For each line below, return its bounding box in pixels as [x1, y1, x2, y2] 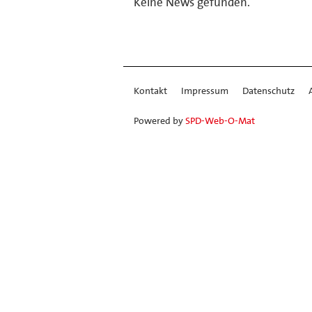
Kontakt [134, 84, 167, 97]
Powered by [134, 114, 185, 127]
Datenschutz [242, 84, 295, 97]
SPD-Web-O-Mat [185, 114, 255, 127]
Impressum [181, 84, 228, 97]
